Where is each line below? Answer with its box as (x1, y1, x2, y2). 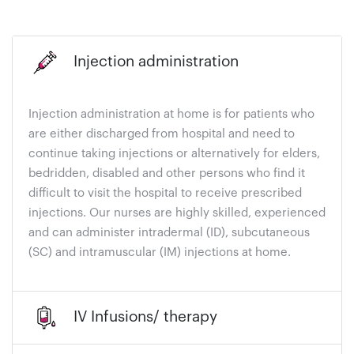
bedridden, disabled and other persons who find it (28, 168, 305, 180)
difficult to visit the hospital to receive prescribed (28, 187, 302, 200)
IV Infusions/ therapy (73, 310, 217, 326)
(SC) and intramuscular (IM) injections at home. (28, 247, 291, 259)
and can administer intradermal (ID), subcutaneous (28, 227, 310, 239)
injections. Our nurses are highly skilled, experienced (28, 207, 326, 220)
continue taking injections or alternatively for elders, (28, 148, 320, 160)
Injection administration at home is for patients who (28, 108, 314, 121)
